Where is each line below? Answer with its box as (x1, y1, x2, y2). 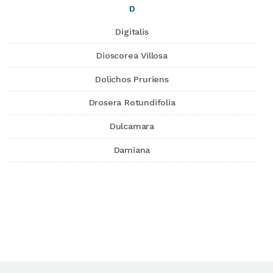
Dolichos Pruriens (95, 74, 169, 84)
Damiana (113, 144, 151, 155)
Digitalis (115, 27, 149, 37)
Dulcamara (109, 121, 155, 132)
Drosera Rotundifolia (88, 97, 175, 108)
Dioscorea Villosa (96, 50, 168, 60)
